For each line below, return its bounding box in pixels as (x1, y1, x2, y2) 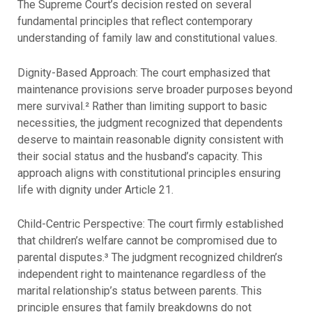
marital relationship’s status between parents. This (17, 284, 262, 298)
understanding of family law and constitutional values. (17, 31, 277, 45)
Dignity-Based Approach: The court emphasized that (17, 65, 270, 79)
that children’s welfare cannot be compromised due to (17, 234, 277, 248)
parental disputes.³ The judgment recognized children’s (17, 251, 283, 265)
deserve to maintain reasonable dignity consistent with (17, 132, 283, 146)
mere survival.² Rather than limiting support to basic (17, 99, 267, 113)
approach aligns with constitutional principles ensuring (17, 166, 281, 180)
